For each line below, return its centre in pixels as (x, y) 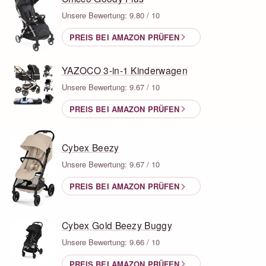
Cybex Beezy (91, 148)
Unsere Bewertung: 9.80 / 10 (111, 15)
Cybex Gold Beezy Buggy (117, 225)
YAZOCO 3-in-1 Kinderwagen (125, 70)
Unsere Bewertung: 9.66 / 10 (111, 242)
